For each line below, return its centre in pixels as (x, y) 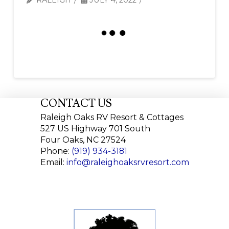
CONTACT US (76, 104)
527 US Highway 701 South (95, 128)
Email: (53, 162)
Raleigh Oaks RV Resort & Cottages (112, 117)
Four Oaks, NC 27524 (83, 140)
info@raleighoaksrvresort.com (128, 162)
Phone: (56, 151)
